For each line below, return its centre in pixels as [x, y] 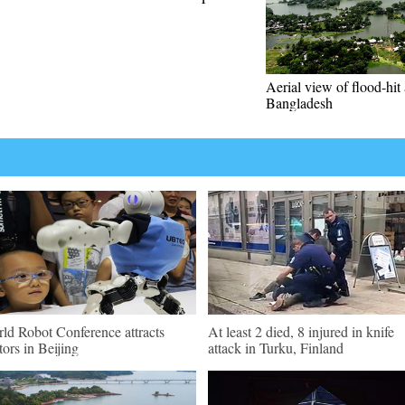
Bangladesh [299, 103]
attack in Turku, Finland [276, 348]
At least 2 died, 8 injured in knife [301, 331]
